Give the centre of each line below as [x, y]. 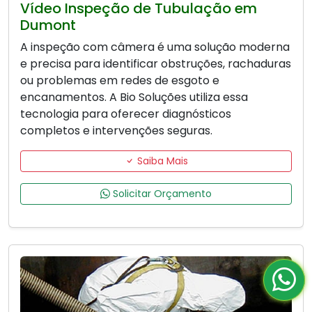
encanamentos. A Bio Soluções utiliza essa [134, 97]
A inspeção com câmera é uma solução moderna [155, 47]
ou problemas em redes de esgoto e [120, 81]
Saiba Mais [161, 161]
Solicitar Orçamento [161, 194]
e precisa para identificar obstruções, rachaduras [156, 64]
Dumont [48, 25]
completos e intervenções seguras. [116, 131]
